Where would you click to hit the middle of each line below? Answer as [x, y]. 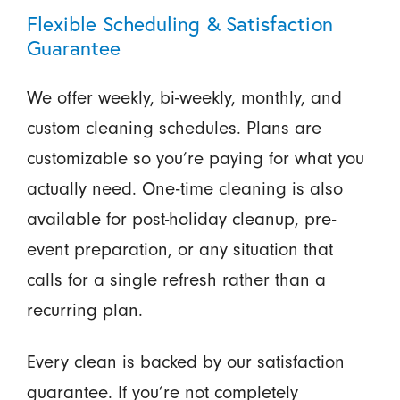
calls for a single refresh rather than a [176, 279]
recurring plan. [84, 309]
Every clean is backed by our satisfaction [185, 362]
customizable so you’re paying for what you [195, 158]
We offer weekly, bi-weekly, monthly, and [184, 97]
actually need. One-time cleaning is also [184, 188]
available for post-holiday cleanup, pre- [181, 218]
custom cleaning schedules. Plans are [174, 127]
